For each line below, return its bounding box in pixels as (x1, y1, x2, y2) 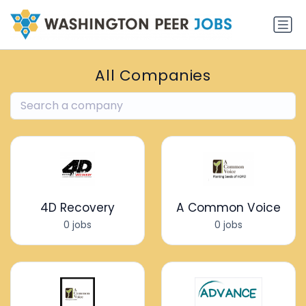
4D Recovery (40, 199, 115, 217)
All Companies (95, 65, 211, 87)
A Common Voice (176, 199, 281, 217)
